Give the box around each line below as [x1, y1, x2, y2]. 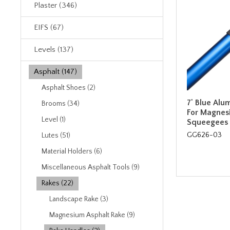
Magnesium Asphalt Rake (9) [49, 211, 135, 219]
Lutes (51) [42, 131, 70, 140]
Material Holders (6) [42, 147, 102, 156]
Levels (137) [34, 45, 73, 54]
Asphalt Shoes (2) [42, 84, 95, 92]
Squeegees [186, 117, 228, 127]
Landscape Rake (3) [49, 195, 108, 203]
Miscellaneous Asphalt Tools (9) [42, 163, 140, 171]
